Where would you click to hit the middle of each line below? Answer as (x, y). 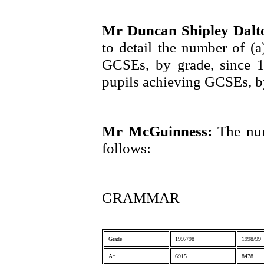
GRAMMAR (141, 197)
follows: (126, 148)
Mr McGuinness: (160, 131)
